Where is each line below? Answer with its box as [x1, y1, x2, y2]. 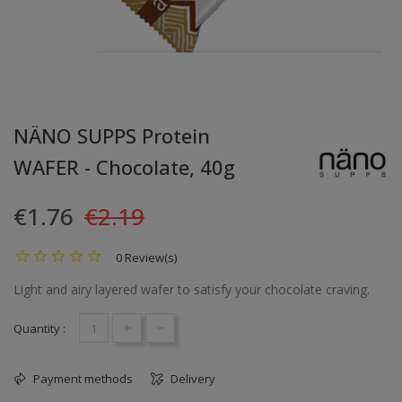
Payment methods [31, 371, 133, 388]
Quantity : [13, 320, 66, 337]
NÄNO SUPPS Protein [13, 122, 210, 150]
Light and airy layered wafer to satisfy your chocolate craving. [13, 281, 370, 299]
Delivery [168, 371, 215, 388]
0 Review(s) [116, 249, 177, 267]
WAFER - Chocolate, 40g [13, 153, 235, 181]
